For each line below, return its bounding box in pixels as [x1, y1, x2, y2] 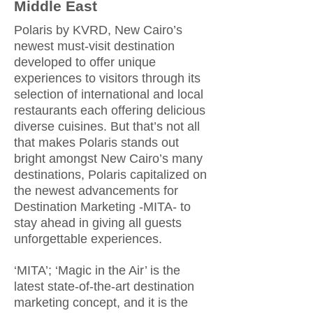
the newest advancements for [14, 184, 178, 198]
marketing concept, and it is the [14, 296, 188, 310]
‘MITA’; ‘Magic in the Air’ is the [14, 263, 180, 277]
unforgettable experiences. [14, 232, 162, 246]
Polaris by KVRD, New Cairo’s [14, 23, 182, 37]
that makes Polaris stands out [14, 136, 179, 150]
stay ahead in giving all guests [14, 216, 182, 230]
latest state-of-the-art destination [14, 279, 194, 293]
